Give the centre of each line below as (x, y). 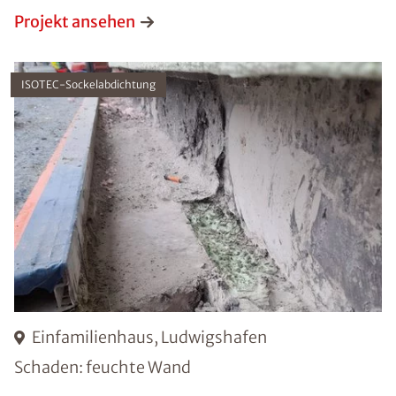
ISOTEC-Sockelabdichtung (88, 84)
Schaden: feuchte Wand (103, 368)
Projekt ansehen (75, 21)
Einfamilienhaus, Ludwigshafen (149, 338)
